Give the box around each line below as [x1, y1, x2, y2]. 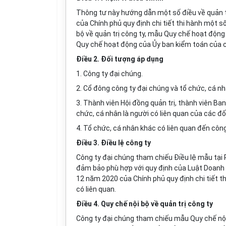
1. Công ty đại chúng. [76, 70, 143, 78]
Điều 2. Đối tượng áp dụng [76, 55, 163, 63]
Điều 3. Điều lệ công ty [76, 139, 151, 147]
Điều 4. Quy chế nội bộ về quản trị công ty [76, 200, 213, 208]
